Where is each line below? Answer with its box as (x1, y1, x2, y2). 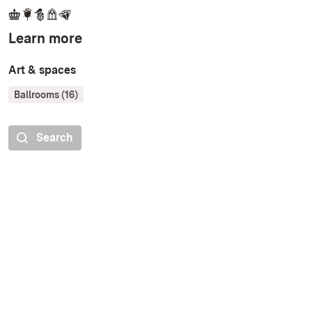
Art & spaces (8, 63, 76, 77)
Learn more (8, 29, 82, 47)
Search (36, 130, 73, 144)
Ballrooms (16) (14, 88, 78, 100)
